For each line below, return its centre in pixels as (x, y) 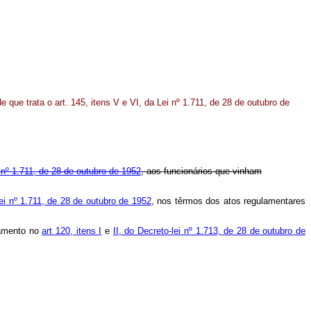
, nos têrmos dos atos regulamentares (228, 201)
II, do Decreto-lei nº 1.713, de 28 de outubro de (209, 231)
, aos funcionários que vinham (201, 171)
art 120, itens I (72, 231)
